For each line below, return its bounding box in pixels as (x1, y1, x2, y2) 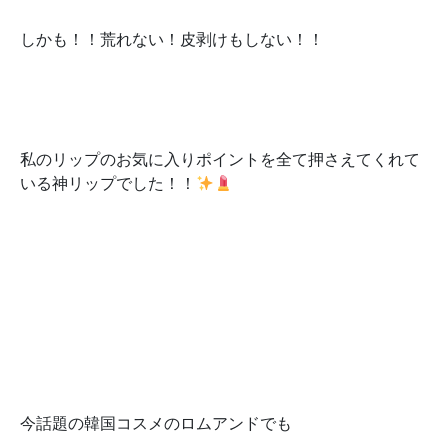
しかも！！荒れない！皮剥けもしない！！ (20, 29, 324, 49)
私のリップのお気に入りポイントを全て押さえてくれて (20, 149, 420, 169)
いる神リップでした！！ (20, 173, 196, 193)
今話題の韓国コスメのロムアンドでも (20, 413, 292, 433)
